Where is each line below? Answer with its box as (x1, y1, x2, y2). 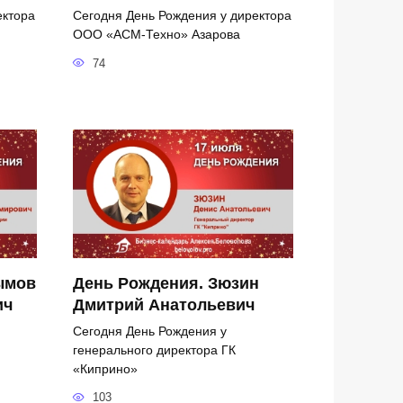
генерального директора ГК (73, 342, 236, 357)
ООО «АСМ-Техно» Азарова (73, 26, 240, 41)
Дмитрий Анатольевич (73, 295, 255, 314)
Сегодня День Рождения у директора (73, 7, 291, 22)
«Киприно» (73, 361, 138, 376)
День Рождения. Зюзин (73, 273, 259, 292)
